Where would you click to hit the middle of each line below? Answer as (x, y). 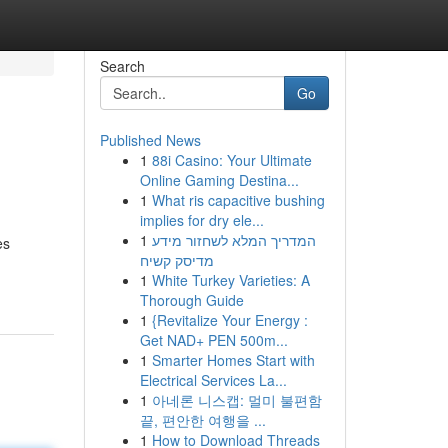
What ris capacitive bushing (238, 200)
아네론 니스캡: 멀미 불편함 (236, 400)
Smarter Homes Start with (233, 360)
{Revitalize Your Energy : (229, 320)
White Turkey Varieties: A (230, 280)
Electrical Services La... (213, 380)
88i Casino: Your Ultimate (231, 160)
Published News (150, 140)
